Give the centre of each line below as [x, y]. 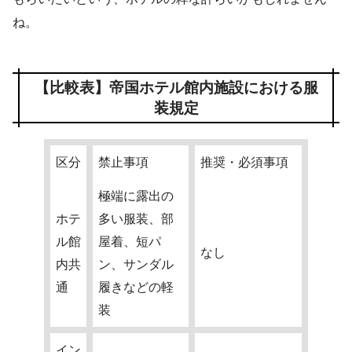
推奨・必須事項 [244, 162]
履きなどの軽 [136, 287]
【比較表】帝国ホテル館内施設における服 [176, 87]
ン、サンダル [136, 264]
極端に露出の [136, 196]
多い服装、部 [136, 218]
